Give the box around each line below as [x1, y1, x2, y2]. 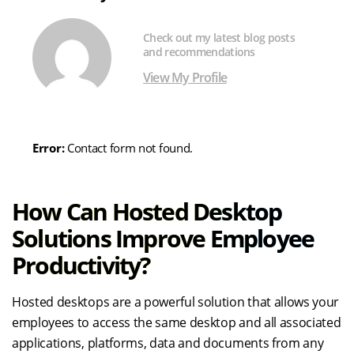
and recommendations [143, 43, 255, 59]
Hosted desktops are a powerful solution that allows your [12, 293, 340, 311]
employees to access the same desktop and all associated [12, 314, 341, 331]
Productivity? [12, 249, 150, 281]
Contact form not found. [64, 140, 194, 156]
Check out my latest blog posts [143, 29, 296, 45]
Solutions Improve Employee [12, 222, 314, 254]
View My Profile [143, 68, 227, 86]
